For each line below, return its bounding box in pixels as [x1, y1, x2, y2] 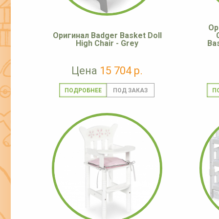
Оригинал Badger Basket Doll [52, 31, 162, 41]
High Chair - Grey [76, 39, 138, 48]
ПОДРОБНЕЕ [64, 87, 102, 94]
